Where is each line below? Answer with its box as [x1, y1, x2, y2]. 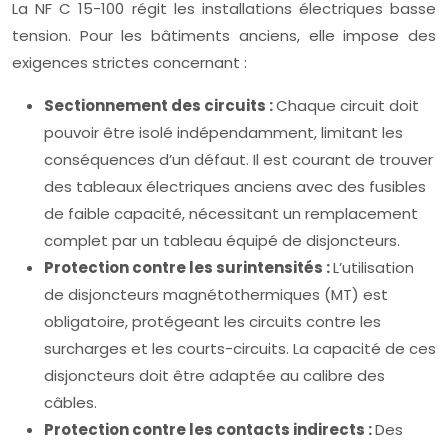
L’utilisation [333, 257, 414, 278]
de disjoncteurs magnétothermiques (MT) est [44, 284, 388, 305]
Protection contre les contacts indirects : [44, 419, 375, 440]
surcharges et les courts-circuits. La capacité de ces [44, 338, 436, 359]
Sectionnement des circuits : [44, 95, 276, 116]
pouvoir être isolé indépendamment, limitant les [44, 122, 403, 143]
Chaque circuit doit [276, 95, 419, 116]
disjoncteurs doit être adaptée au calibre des [44, 365, 385, 386]
